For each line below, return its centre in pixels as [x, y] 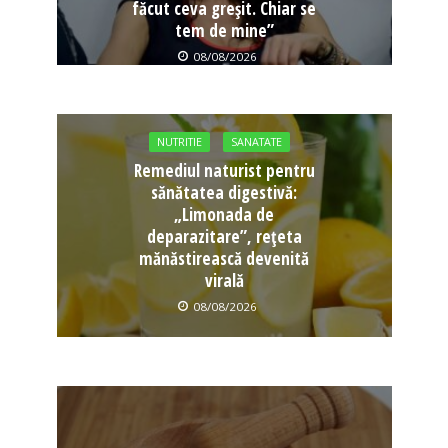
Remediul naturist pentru [224, 171]
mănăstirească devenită [224, 259]
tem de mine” [224, 30]
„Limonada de [224, 215]
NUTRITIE [179, 142]
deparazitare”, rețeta [224, 237]
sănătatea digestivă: [224, 193]
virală [224, 281]
